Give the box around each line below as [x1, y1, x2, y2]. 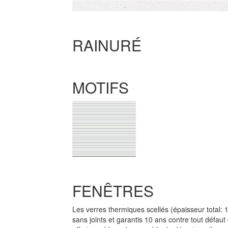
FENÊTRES [72, 180, 154, 202]
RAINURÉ [72, 34, 141, 56]
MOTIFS [72, 76, 129, 98]
